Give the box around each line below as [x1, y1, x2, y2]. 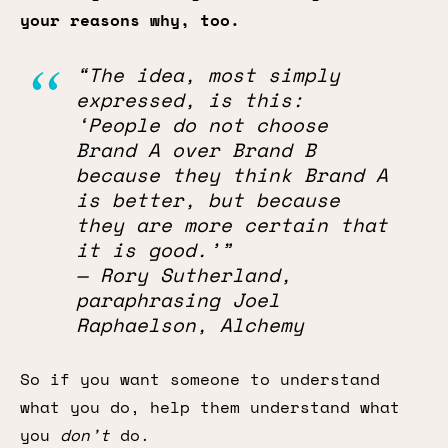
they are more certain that [76, 210, 388, 239]
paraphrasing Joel [76, 285, 280, 314]
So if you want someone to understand [20, 367, 380, 391]
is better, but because [76, 185, 340, 214]
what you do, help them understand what [20, 395, 400, 419]
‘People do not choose [76, 110, 328, 139]
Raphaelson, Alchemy [76, 310, 304, 339]
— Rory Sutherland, [76, 260, 292, 289]
